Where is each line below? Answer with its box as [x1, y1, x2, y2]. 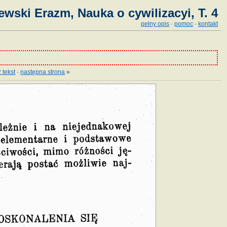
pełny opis [141, 20, 169, 27]
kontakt [198, 20, 218, 27]
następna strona [20, 68, 65, 75]
